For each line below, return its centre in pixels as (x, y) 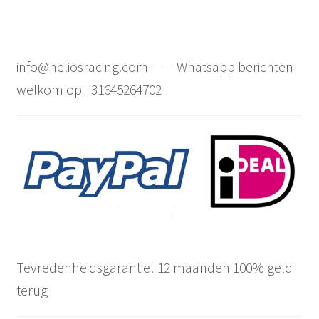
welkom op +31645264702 (89, 89)
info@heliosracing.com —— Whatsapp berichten (155, 66)
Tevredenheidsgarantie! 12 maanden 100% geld (154, 268)
